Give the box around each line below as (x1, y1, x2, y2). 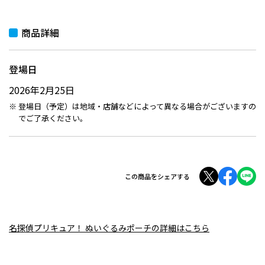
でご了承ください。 (18, 112, 88, 124)
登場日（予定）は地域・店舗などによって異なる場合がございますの (18, 101, 256, 112)
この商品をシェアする (125, 171, 190, 181)
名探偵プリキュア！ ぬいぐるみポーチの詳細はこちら (9, 222, 209, 234)
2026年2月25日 (9, 83, 75, 97)
